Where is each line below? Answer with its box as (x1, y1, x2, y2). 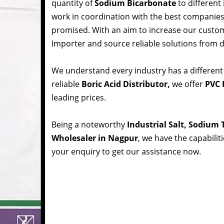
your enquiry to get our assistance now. (51, 146, 201, 157)
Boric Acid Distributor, (81, 78, 172, 90)
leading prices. (51, 92, 106, 103)
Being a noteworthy (51, 119, 127, 130)
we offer (172, 78, 203, 90)
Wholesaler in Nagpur (51, 132, 138, 144)
